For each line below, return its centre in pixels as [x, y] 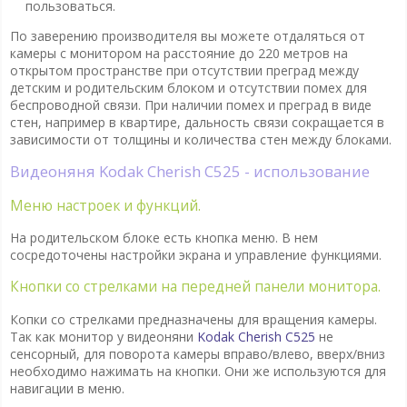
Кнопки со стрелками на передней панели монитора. [195, 287]
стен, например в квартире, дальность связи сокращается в [197, 123]
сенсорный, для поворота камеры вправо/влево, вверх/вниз [197, 353]
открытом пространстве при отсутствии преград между [184, 71]
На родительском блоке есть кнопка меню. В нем [164, 237]
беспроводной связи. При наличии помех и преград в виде [190, 105]
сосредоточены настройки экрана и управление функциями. [195, 254]
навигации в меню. [67, 388]
